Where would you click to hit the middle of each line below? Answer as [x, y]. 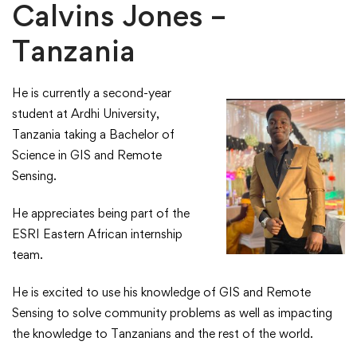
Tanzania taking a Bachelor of [93, 135]
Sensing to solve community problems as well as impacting [172, 313]
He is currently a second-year [92, 93]
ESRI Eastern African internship [97, 234]
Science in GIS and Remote [87, 155]
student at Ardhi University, [86, 114]
